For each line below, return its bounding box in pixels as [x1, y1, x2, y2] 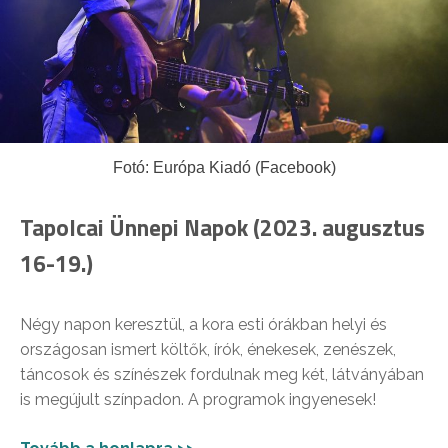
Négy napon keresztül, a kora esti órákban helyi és [20, 314, 387, 334]
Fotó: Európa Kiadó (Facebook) [112, 158, 336, 176]
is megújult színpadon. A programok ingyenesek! [20, 389, 376, 409]
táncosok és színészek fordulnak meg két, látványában [20, 364, 424, 384]
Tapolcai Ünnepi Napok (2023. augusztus [20, 209, 425, 245]
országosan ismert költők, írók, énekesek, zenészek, [20, 339, 396, 359]
